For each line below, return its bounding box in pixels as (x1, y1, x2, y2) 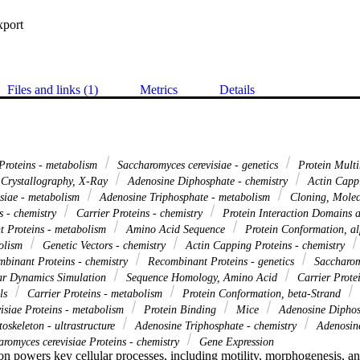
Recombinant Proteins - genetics (145, 254, 297, 268)
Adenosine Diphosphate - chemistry (125, 174, 291, 187)
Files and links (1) (7, 82, 98, 96)
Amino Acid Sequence (123, 222, 228, 235)
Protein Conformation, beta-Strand (179, 286, 344, 300)
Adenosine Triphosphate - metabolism (96, 190, 273, 203)
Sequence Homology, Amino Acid (123, 270, 280, 284)
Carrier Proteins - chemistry (73, 206, 206, 219)
